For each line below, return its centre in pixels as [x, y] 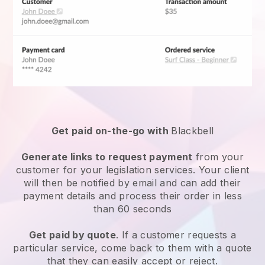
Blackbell [193, 131]
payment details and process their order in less [132, 196]
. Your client [221, 170]
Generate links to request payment [107, 157]
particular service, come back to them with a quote [132, 248]
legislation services [149, 170]
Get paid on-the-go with [111, 131]
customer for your [61, 170]
